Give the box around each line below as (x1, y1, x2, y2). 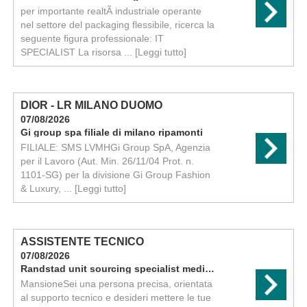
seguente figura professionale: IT (20, 33, 164, 44)
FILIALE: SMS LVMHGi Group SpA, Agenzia (20, 142, 210, 153)
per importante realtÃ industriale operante (20, 5, 201, 16)
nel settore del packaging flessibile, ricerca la (20, 19, 214, 30)
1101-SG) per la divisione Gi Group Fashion (20, 169, 210, 180)
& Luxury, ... (20, 183, 75, 194)
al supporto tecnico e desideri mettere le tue (20, 292, 211, 303)
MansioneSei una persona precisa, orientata (20, 278, 212, 289)
